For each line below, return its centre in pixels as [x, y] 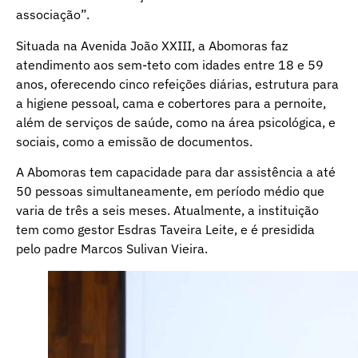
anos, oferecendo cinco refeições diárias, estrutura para [177, 84]
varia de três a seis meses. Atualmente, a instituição [167, 210]
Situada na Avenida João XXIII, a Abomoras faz [152, 45]
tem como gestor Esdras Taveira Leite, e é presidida [165, 229]
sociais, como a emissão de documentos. [134, 141]
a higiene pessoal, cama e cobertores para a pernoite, [171, 103]
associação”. [53, 15]
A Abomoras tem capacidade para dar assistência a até [176, 171]
